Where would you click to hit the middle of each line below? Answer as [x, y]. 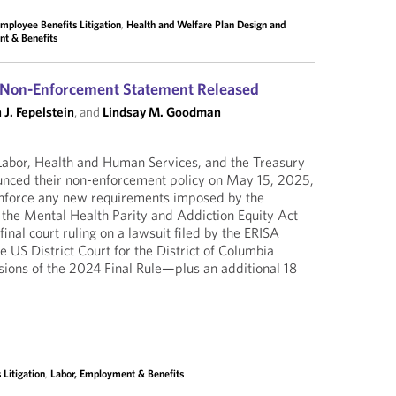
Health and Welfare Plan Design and [206, 24]
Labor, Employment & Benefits [118, 373]
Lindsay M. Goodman [162, 112]
